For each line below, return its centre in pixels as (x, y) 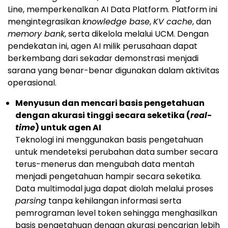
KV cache (173, 21)
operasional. (32, 82)
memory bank (36, 34)
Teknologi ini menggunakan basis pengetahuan (109, 139)
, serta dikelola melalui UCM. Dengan (137, 34)
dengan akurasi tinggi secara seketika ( (103, 115)
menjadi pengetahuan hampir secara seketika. (108, 176)
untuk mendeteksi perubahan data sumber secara (117, 152)
